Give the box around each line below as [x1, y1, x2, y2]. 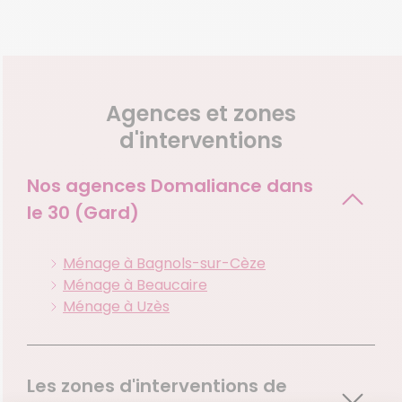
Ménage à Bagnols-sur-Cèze [63, 252, 266, 274]
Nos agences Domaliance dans [27, 172, 313, 198]
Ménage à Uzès [63, 295, 170, 317]
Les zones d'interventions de [27, 372, 287, 398]
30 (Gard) [48, 199, 139, 225]
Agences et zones [106, 98, 296, 128]
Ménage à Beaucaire [63, 274, 207, 295]
